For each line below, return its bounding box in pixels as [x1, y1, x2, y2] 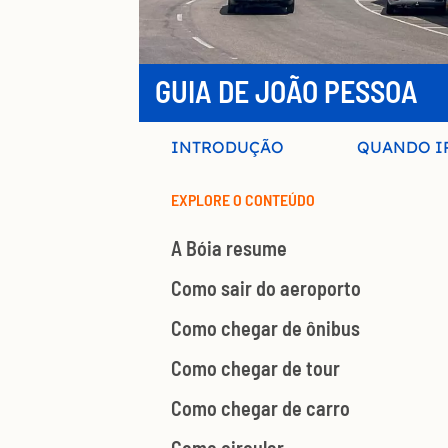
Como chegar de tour [171, 356, 340, 381]
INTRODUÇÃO [171, 137, 285, 158]
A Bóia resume [171, 236, 287, 261]
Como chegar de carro [171, 396, 350, 421]
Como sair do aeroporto [171, 276, 361, 301]
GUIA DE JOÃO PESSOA [155, 73, 418, 110]
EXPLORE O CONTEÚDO [171, 190, 315, 210]
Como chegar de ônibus [171, 316, 360, 341]
